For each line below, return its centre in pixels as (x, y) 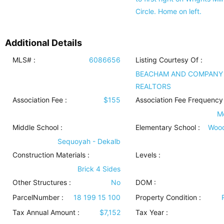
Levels (146, 155)
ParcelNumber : (38, 197)
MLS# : (24, 60)
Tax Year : (151, 212)
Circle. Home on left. (168, 11)
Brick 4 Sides (99, 169)
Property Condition (166, 197)
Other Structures (40, 182)
